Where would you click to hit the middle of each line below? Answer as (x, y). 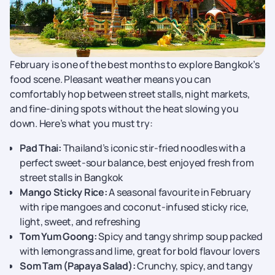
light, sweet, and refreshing (80, 222)
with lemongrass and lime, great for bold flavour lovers (140, 251)
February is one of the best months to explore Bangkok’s (135, 64)
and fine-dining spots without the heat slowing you (124, 109)
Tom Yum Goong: (58, 236)
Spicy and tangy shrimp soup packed (180, 236)
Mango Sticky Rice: (64, 192)
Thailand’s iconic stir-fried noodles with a (153, 148)
